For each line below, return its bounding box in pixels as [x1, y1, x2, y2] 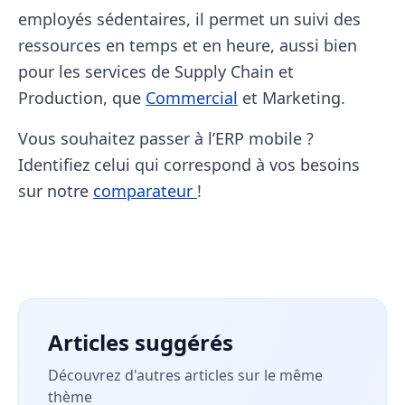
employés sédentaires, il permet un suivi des [18, 8, 361, 30]
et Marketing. [238, 87, 345, 108]
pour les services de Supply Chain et [18, 61, 294, 82]
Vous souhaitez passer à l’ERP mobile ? [18, 127, 314, 149]
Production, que [18, 87, 146, 108]
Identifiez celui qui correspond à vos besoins [18, 154, 360, 175]
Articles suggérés [48, 327, 233, 357]
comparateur [93, 180, 197, 202]
